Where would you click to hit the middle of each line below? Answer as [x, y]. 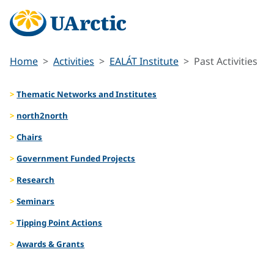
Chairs [30, 137]
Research [36, 180]
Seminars [36, 201]
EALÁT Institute [144, 61]
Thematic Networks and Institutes [87, 94]
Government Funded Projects [76, 158]
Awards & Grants [51, 244]
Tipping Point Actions [60, 222]
